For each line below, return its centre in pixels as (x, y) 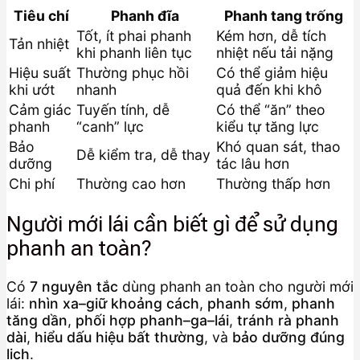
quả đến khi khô (269, 90)
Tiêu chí (41, 16)
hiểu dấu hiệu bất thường (119, 337)
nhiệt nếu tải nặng (275, 53)
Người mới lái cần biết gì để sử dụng (172, 224)
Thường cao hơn (131, 184)
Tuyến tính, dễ (123, 110)
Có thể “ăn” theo (271, 110)
